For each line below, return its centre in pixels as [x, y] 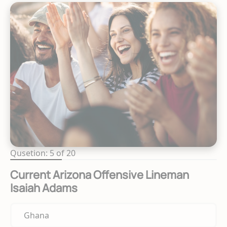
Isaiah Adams [44, 188]
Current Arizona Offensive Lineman [100, 175]
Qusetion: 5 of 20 [43, 153]
